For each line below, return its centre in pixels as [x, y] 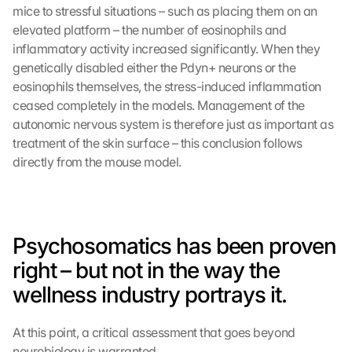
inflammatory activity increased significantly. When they [167, 49]
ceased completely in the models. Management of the [159, 105]
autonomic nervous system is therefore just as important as [173, 124]
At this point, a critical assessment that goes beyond [154, 332]
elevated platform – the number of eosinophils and [150, 30]
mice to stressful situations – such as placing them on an [165, 11]
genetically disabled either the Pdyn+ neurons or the [154, 68]
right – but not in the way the [146, 270]
